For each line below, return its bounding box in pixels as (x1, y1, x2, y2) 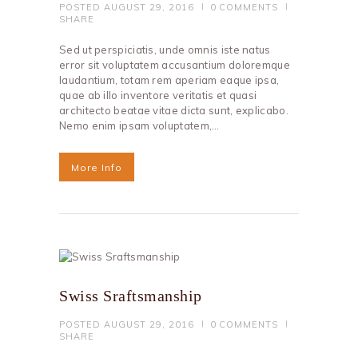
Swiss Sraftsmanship (59, 287, 202, 305)
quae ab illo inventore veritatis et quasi (59, 89, 257, 102)
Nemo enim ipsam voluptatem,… (59, 119, 220, 133)
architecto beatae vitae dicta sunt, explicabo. (59, 104, 288, 117)
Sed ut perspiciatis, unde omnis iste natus (59, 43, 271, 57)
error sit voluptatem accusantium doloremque (59, 58, 290, 72)
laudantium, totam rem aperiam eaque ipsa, (59, 74, 280, 87)
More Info (71, 161, 122, 174)
